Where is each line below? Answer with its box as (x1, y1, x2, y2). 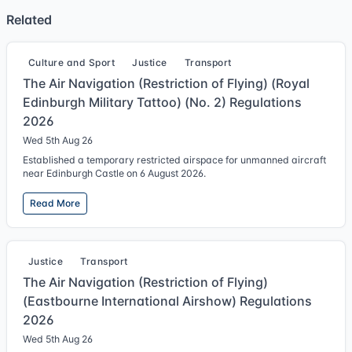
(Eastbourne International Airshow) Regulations (23, 293, 312, 309)
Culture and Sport (28, 57, 115, 68)
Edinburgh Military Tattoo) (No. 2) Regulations (23, 94, 302, 110)
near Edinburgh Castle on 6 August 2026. (23, 167, 206, 179)
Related (6, 12, 52, 27)
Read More (30, 197, 80, 209)
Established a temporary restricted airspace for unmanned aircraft (23, 154, 326, 166)
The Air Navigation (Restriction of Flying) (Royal (23, 75, 310, 91)
